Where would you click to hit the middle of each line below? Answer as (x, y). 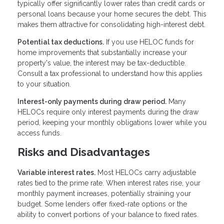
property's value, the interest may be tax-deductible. (102, 63)
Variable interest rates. (56, 173)
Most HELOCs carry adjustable (146, 173)
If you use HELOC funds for (149, 42)
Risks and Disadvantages (84, 152)
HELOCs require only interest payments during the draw (108, 112)
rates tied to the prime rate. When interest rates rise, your (109, 183)
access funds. (39, 133)
